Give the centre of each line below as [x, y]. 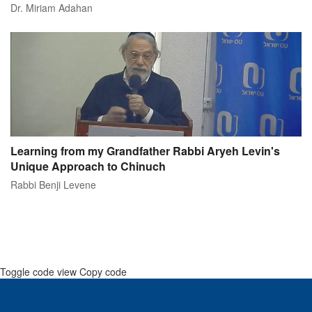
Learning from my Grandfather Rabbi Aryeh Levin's [145, 151]
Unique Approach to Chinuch [88, 166]
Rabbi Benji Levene [53, 185]
